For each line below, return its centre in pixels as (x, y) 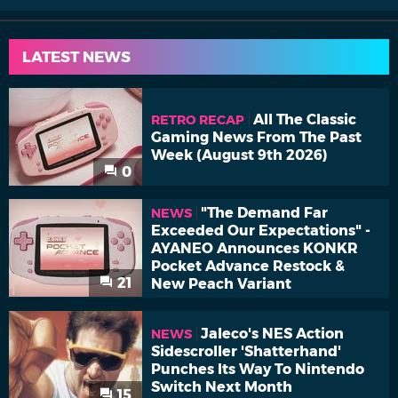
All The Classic (305, 119)
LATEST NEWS (76, 57)
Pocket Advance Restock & (248, 266)
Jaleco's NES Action (272, 333)
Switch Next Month (222, 386)
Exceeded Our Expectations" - (261, 230)
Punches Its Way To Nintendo (258, 369)
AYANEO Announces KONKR (255, 248)
